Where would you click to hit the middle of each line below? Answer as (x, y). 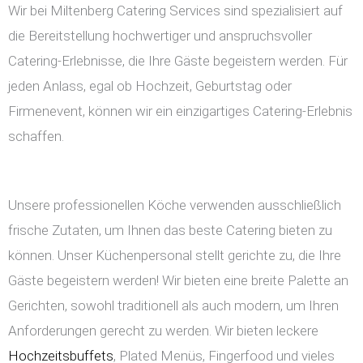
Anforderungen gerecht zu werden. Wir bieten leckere (163, 331)
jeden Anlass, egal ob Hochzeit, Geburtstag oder (150, 86)
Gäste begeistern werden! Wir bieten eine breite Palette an (178, 281)
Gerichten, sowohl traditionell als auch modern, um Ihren (173, 306)
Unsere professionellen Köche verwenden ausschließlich (175, 205)
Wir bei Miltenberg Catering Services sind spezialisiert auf (175, 11)
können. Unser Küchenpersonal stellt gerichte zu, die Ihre (175, 256)
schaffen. (36, 137)
